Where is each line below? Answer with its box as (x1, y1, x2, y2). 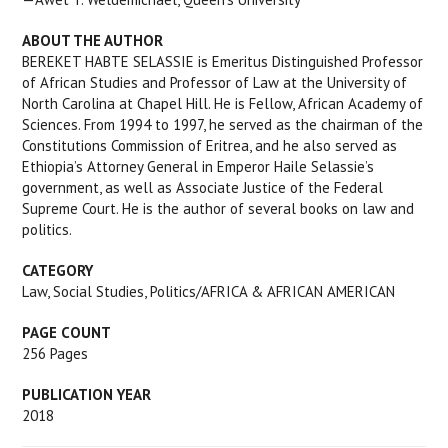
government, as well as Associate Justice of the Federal (22, 178, 384, 197)
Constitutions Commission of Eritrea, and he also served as (22, 136, 398, 155)
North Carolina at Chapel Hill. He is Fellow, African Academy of (22, 94, 424, 113)
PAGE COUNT (22, 323, 112, 342)
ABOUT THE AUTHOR (22, 31, 164, 50)
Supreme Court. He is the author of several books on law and (22, 199, 415, 218)
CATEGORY (22, 261, 94, 280)
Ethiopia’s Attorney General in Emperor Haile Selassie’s (22, 157, 375, 176)
